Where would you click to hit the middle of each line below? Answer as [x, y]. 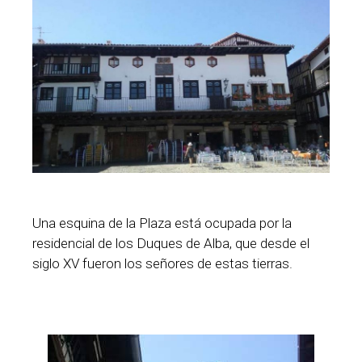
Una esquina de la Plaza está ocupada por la [162, 223]
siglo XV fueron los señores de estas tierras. [162, 263]
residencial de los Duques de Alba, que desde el [171, 243]
